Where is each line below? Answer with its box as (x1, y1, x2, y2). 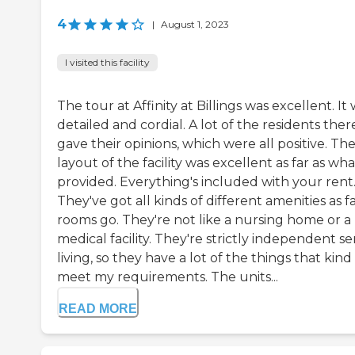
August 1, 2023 (161, 18, 229, 31)
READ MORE (59, 302, 137, 316)
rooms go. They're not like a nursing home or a (57, 212, 351, 228)
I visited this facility (65, 56, 150, 69)
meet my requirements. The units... (57, 269, 278, 285)
